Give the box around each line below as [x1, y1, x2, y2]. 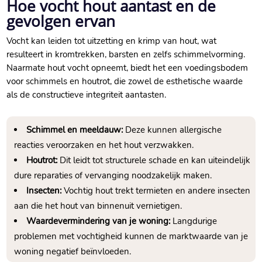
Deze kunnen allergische [123, 124, 222, 136]
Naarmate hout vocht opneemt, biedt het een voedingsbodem [6, 62, 249, 74]
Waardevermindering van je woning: [26, 215, 171, 227]
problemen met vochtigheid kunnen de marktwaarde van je [14, 230, 249, 243]
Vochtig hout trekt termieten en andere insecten [61, 185, 251, 197]
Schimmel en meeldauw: [26, 124, 123, 136]
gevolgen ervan [6, 11, 116, 32]
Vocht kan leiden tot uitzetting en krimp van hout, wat [6, 35, 217, 47]
